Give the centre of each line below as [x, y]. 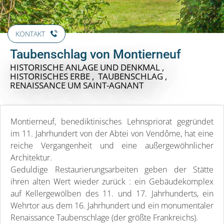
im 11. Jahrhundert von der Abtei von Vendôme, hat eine [112, 133]
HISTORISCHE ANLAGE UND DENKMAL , [88, 67]
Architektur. [31, 157]
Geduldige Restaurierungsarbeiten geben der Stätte [112, 169]
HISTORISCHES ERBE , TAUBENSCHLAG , [89, 76]
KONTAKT [30, 33]
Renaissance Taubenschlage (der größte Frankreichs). [104, 217]
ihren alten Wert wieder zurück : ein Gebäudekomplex [112, 181]
